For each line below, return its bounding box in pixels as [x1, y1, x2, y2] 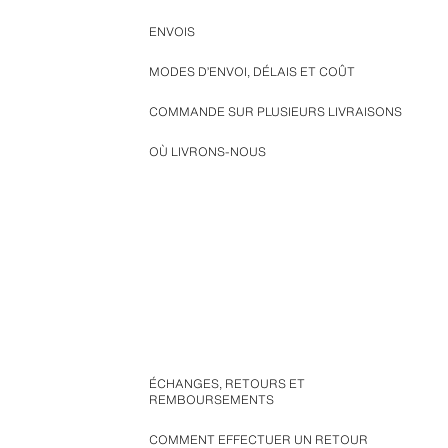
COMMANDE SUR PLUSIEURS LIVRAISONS [148, 103, 402, 120]
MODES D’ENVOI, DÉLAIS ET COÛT [148, 63, 355, 80]
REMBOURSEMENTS [148, 391, 274, 408]
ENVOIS [148, 23, 195, 40]
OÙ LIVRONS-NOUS [148, 143, 266, 160]
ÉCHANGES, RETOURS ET [148, 375, 305, 392]
